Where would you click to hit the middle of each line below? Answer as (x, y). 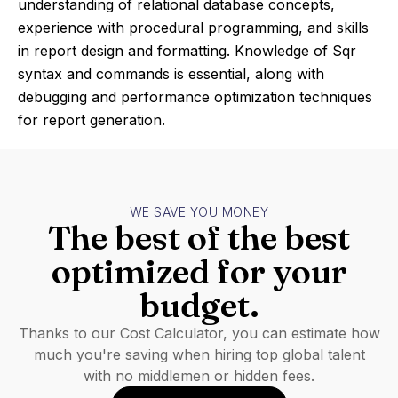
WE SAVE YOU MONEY (199, 212)
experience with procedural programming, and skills (193, 28)
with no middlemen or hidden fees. (199, 376)
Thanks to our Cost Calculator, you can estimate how (199, 333)
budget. (199, 305)
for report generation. (92, 120)
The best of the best (199, 238)
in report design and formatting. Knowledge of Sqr (187, 51)
